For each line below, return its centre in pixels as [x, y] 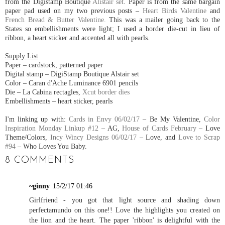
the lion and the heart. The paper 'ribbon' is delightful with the [125, 220]
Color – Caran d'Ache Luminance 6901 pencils [72, 83]
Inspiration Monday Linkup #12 [52, 128]
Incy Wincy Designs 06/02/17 [93, 137]
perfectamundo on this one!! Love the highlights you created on [125, 210]
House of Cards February [159, 128]
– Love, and [157, 137]
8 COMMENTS [40, 161]
